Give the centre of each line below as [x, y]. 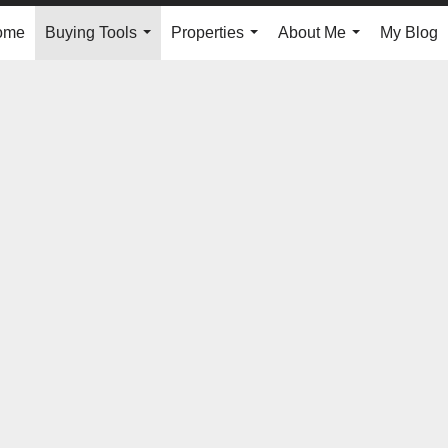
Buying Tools [91, 32]
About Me [312, 32]
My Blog [409, 32]
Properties [207, 32]
